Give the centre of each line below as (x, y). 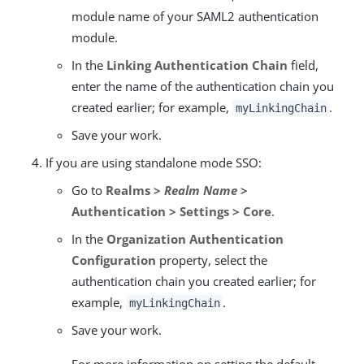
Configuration (114, 260)
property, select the (212, 260)
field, (303, 65)
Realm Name (201, 190)
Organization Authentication (195, 238)
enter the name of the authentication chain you (203, 86)
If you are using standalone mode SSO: (154, 162)
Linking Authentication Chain (197, 65)
